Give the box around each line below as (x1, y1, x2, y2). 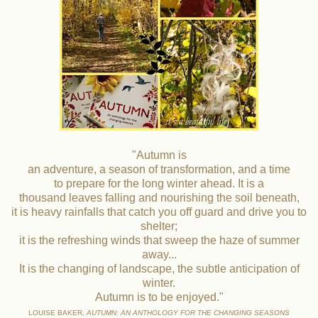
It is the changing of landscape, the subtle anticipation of (18, 263, 300, 275)
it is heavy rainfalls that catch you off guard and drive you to (11, 206, 307, 219)
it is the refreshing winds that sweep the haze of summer (18, 234, 300, 247)
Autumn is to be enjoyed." (94, 291, 224, 304)
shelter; (141, 220, 177, 233)
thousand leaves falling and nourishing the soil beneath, (18, 192, 300, 204)
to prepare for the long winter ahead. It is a (54, 177, 264, 190)
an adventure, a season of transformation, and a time (28, 163, 290, 176)
